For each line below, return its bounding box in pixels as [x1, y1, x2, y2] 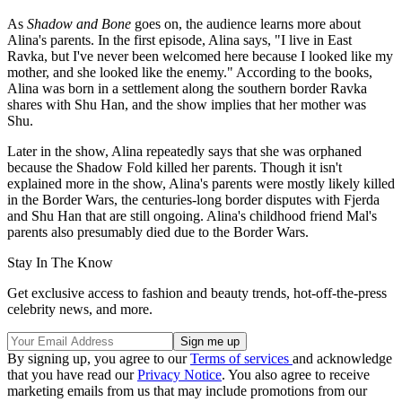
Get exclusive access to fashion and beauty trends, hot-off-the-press [7, 284, 387, 301]
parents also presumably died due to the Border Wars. [7, 223, 309, 240]
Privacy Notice [137, 366, 222, 382]
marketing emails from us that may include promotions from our [7, 382, 367, 398]
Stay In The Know [7, 254, 113, 270]
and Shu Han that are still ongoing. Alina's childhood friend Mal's [7, 207, 377, 223]
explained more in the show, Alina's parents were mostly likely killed [7, 175, 395, 191]
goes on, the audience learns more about [131, 15, 361, 31]
